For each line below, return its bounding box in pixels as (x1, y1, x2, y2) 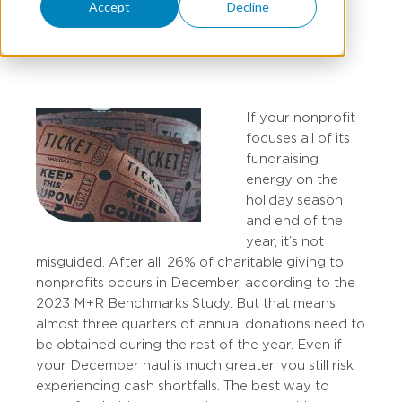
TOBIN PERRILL (36, 36, 135, 50)
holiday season (246, 193, 343, 207)
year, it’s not (246, 234, 324, 249)
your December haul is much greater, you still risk (36, 358, 354, 372)
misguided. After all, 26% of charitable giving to (36, 255, 344, 269)
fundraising (246, 152, 319, 166)
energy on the (246, 172, 338, 187)
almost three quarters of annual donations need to (36, 317, 365, 331)
